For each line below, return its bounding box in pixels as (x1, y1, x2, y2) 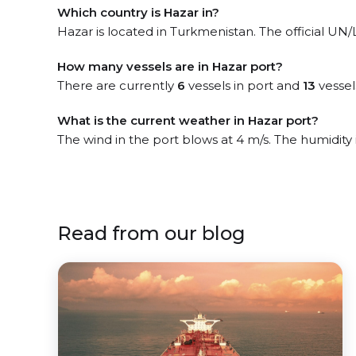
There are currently (57, 78, 177, 93)
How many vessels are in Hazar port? (57, 59, 283, 74)
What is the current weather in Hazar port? (57, 113, 319, 128)
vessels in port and (185, 78, 303, 93)
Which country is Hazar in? (57, 5, 219, 20)
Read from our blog (57, 222, 246, 245)
